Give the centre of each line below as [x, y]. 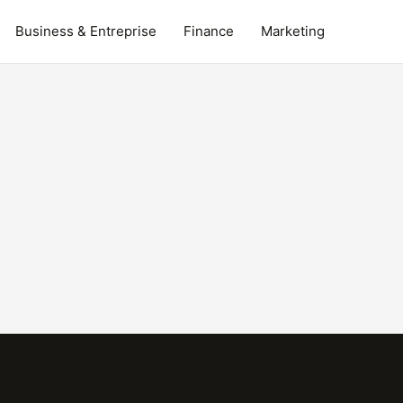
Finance [208, 31]
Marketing [292, 31]
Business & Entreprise [85, 31]
